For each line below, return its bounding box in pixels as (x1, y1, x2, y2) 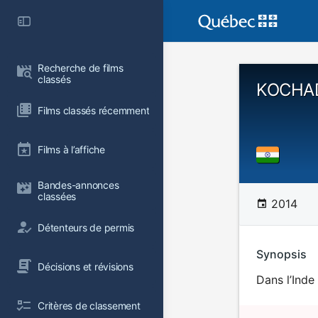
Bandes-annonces (38, 179, 122, 191)
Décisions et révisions (38, 260, 133, 273)
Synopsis (256, 247, 307, 261)
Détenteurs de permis (38, 221, 135, 234)
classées (38, 190, 77, 202)
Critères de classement (38, 299, 141, 312)
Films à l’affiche (38, 143, 105, 155)
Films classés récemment (38, 104, 150, 116)
